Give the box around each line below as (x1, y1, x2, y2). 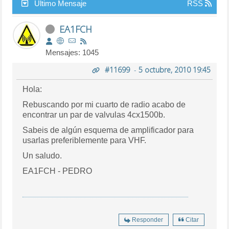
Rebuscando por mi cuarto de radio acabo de (22, 100, 186, 109)
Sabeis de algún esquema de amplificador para (22, 125, 194, 134)
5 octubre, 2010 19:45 (138, 64, 211, 75)
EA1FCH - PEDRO (22, 166, 93, 175)
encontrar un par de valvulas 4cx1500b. (22, 110, 166, 119)
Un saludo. (22, 151, 62, 160)
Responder (131, 216, 163, 223)
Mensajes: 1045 (45, 48, 99, 57)
